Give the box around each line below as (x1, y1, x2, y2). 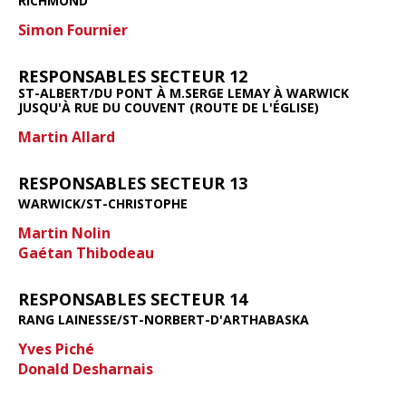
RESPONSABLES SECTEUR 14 (18, 287, 247, 310)
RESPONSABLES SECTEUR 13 (18, 171, 247, 194)
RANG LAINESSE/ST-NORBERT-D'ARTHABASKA (18, 310, 309, 328)
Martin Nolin (18, 222, 111, 243)
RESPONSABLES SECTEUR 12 (18, 64, 247, 87)
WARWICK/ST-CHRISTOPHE (18, 194, 188, 212)
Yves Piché (18, 338, 94, 359)
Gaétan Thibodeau (18, 242, 154, 263)
